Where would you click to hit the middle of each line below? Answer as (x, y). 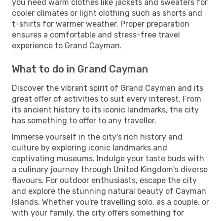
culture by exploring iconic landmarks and (90, 147)
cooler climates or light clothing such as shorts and (107, 13)
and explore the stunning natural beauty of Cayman (109, 191)
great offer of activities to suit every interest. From (107, 99)
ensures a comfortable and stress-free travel (96, 35)
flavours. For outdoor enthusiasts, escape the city (104, 180)
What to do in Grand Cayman (80, 69)
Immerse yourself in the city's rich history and (97, 137)
